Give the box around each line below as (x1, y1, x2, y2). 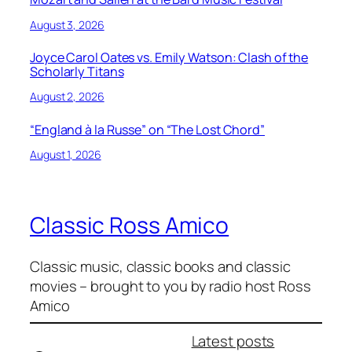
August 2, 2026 (30, 89, 104, 104)
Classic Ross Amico (30, 210, 229, 240)
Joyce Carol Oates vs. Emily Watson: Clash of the (30, 49, 309, 67)
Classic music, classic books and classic (30, 255, 291, 276)
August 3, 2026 (30, 16, 104, 32)
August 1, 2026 (30, 147, 101, 163)
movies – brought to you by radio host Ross (30, 275, 311, 295)
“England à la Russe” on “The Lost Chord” (30, 120, 265, 138)
